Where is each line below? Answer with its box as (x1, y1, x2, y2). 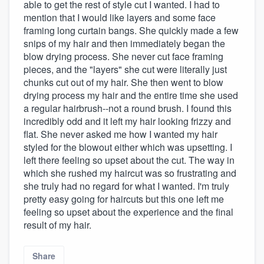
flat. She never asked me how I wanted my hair (24, 127, 217, 141)
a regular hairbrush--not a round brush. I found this (24, 101, 232, 115)
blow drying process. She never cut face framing (24, 49, 223, 64)
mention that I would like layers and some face (24, 11, 216, 25)
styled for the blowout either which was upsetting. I (24, 140, 232, 154)
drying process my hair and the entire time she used (24, 88, 238, 103)
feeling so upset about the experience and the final (24, 205, 233, 219)
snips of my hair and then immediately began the (24, 37, 225, 51)
